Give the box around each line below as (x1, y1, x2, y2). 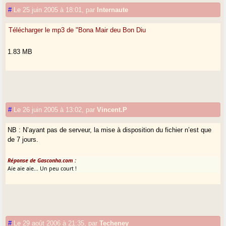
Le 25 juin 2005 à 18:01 (14, 6, 82, 14)
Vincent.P (97, 105, 128, 114)
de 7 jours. (8, 135, 39, 143)
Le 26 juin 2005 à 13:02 (14, 105, 82, 114)
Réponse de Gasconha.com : (8, 156, 77, 164)
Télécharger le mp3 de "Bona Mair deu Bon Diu (9, 26, 146, 34)
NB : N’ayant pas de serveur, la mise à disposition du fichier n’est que (8, 126, 212, 134)
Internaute (97, 6, 129, 14)
